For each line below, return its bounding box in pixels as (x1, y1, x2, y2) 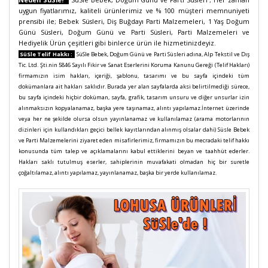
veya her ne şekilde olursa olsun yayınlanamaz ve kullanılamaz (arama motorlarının (19, 115, 249, 123)
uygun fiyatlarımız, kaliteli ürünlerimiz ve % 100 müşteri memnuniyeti (19, 7, 249, 15)
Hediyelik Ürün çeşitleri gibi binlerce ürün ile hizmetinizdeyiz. (19, 39, 218, 47)
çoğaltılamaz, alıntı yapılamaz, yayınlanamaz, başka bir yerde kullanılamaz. (19, 169, 217, 176)
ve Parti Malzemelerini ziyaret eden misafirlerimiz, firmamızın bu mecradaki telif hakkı (19, 136, 249, 144)
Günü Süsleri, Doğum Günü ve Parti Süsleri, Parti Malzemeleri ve (19, 28, 249, 36)
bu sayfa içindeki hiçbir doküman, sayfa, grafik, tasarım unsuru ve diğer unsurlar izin (19, 93, 249, 101)
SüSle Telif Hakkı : (19, 50, 75, 58)
